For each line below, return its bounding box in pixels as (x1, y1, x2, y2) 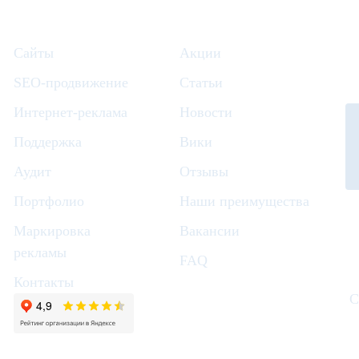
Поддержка (14, 134, 83, 151)
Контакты (14, 274, 75, 291)
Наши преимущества (179, 193, 309, 210)
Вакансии (179, 223, 240, 240)
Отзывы (179, 163, 228, 180)
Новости (179, 104, 232, 121)
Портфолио (14, 193, 85, 210)
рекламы (14, 244, 67, 261)
